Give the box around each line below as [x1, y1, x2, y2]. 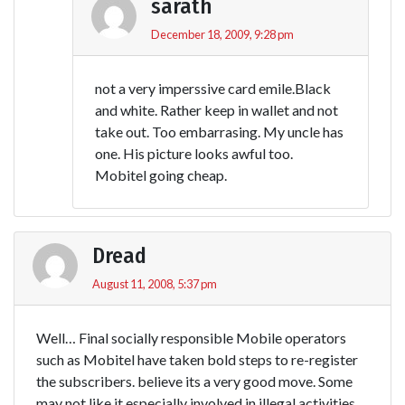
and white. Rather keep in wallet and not [95, 100, 338, 118]
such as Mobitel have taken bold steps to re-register [36, 350, 358, 368]
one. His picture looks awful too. [95, 144, 293, 162]
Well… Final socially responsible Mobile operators [36, 328, 346, 346]
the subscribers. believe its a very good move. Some [36, 372, 353, 390]
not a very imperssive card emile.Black [95, 79, 331, 97]
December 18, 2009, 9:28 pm [151, 26, 294, 42]
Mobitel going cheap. [95, 165, 227, 184]
